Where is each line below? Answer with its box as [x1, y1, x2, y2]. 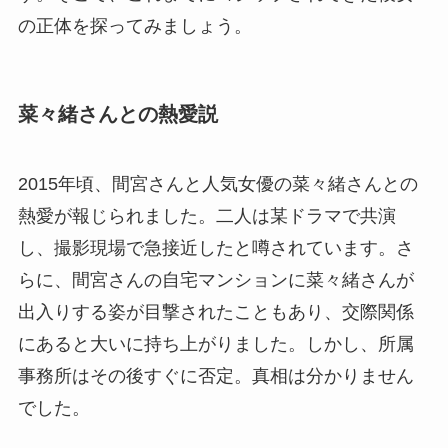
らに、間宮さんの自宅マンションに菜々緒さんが [17, 269, 414, 290]
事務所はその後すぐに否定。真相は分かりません [17, 365, 414, 386]
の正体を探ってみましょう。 [17, 16, 252, 37]
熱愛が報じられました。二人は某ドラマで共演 [17, 205, 396, 226]
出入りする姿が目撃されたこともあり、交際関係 [17, 301, 414, 322]
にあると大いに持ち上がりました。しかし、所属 [17, 333, 414, 354]
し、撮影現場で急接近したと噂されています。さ [17, 237, 414, 258]
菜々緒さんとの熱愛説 [17, 103, 218, 126]
